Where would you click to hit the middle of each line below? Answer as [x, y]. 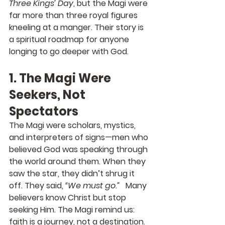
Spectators [44, 111]
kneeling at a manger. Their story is [77, 27]
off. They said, [37, 185]
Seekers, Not [48, 94]
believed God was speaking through [79, 149]
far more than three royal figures [74, 15]
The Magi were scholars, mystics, [73, 125]
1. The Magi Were [61, 78]
